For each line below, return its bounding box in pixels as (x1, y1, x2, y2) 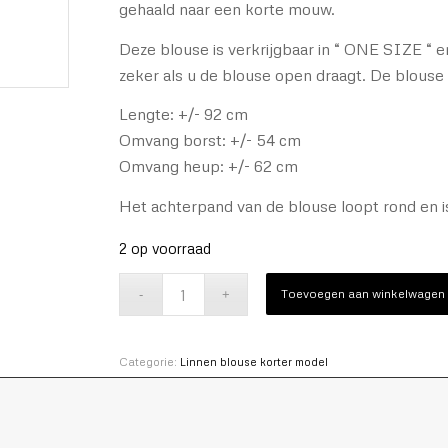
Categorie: (119, 355, 181, 369)
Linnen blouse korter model (180, 355, 329, 369)
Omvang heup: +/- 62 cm (119, 156, 299, 177)
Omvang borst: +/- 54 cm (119, 130, 302, 151)
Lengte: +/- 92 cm (119, 104, 249, 125)
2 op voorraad (119, 238, 212, 257)
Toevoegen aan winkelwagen (281, 286, 446, 302)
